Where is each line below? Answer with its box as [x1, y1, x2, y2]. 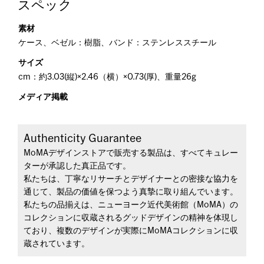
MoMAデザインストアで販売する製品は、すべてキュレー [24, 149, 238, 157]
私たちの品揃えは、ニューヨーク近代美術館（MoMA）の [24, 201, 238, 209]
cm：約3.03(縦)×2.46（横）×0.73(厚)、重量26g [18, 73, 196, 81]
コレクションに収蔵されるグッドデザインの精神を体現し [24, 214, 238, 222]
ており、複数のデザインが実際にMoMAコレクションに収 [24, 227, 238, 235]
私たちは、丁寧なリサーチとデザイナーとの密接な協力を [24, 175, 238, 183]
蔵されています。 [24, 240, 90, 248]
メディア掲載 [18, 93, 68, 101]
